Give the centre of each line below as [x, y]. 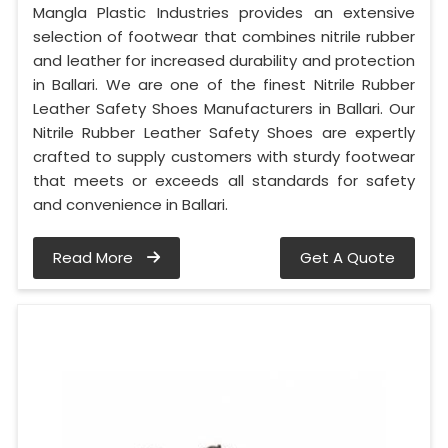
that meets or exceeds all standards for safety [224, 181]
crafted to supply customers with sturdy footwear [224, 157]
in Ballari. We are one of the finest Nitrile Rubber [224, 85]
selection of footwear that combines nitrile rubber [224, 37]
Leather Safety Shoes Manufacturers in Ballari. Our [224, 109]
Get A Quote [347, 258]
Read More [95, 258]
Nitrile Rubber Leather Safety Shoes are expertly [224, 133]
